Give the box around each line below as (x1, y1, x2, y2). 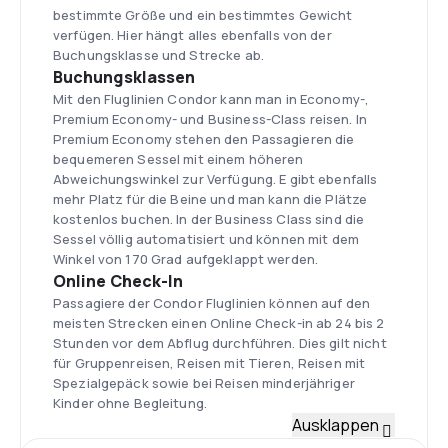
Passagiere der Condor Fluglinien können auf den (53, 294, 371, 312)
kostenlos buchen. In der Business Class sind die (53, 210, 365, 228)
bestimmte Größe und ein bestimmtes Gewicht (53, 6, 353, 24)
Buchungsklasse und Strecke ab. (53, 46, 264, 64)
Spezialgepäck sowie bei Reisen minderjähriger (53, 374, 355, 392)
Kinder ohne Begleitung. (53, 394, 207, 412)
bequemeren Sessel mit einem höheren (53, 150, 304, 168)
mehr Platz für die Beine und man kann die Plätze (53, 190, 368, 208)
